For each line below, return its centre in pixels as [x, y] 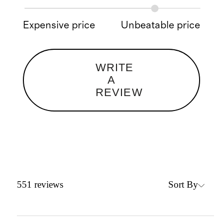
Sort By [183, 184]
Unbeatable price [160, 25]
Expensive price [59, 25]
